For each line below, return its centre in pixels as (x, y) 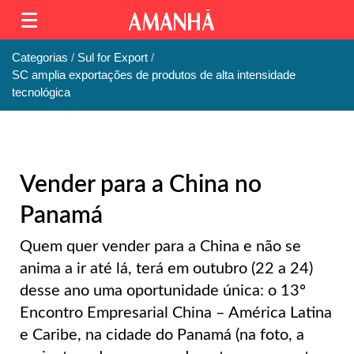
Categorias (40, 58)
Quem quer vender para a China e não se (160, 246)
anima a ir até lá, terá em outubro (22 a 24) (166, 268)
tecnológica (41, 92)
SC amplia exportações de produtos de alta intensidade (154, 75)
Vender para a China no (141, 185)
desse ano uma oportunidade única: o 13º (163, 290)
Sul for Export (112, 58)
